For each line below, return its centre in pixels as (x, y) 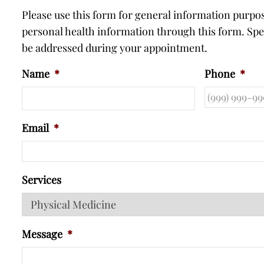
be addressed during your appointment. (115, 48)
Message (42, 234)
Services (42, 180)
